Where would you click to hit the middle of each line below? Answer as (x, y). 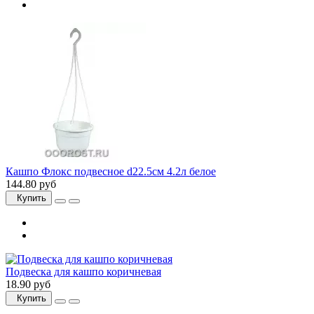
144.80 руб (31, 184)
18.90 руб (28, 285)
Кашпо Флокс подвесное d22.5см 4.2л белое (111, 172)
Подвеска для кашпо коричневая (83, 272)
